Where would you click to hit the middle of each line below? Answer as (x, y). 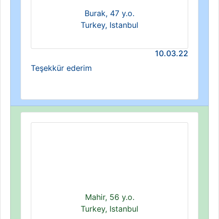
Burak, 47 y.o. (109, 13)
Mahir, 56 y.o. (109, 197)
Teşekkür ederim (61, 68)
